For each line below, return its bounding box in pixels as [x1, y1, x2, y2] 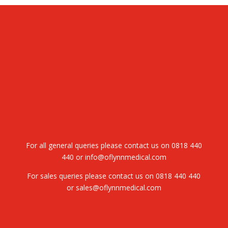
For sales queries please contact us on [27, 171, 156, 181]
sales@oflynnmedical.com [75, 183, 161, 193]
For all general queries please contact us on [25, 140, 172, 151]
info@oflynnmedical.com [82, 152, 166, 162]
